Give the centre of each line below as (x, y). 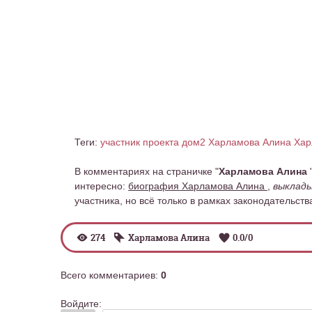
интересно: (101, 186)
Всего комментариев (108, 275)
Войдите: (81, 304)
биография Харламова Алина (198, 186)
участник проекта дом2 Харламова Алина (197, 142)
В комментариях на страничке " (147, 171)
